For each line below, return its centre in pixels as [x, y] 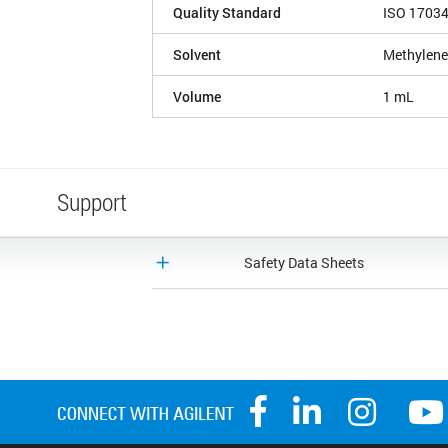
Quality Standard [227, 13]
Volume [197, 97]
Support [92, 202]
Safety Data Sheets [304, 263]
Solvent [197, 55]
